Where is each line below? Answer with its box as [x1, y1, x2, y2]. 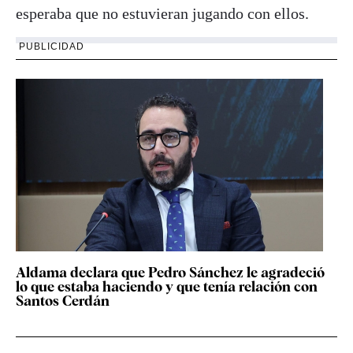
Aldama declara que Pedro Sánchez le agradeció [16, 263, 325, 281]
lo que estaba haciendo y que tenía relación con [16, 277, 318, 295]
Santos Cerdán [16, 292, 110, 309]
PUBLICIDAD [19, 40, 84, 52]
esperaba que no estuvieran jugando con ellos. [16, 4, 309, 22]
